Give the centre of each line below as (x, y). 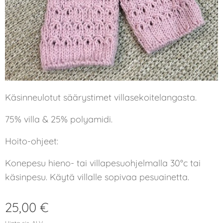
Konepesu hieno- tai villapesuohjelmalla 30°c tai (103, 163)
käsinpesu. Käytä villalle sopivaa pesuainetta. (97, 177)
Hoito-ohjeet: (32, 141)
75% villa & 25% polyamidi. (59, 119)
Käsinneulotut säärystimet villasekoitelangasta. (101, 97)
